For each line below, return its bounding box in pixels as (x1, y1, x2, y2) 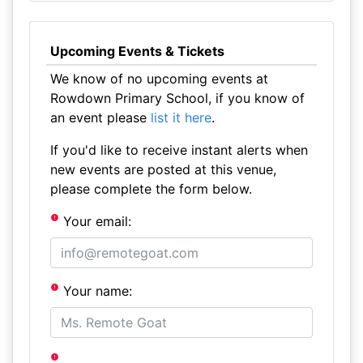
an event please (49, 109, 151, 126)
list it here (150, 109, 211, 126)
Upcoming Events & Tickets (49, 43, 224, 59)
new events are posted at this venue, (49, 161, 276, 177)
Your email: (59, 213, 132, 229)
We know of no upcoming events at (49, 70, 268, 87)
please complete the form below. (49, 181, 252, 197)
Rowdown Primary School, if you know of (49, 90, 305, 106)
